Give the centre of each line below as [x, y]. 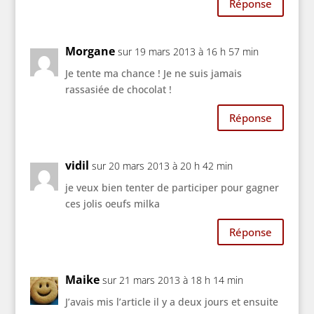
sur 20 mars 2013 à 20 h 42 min [162, 166]
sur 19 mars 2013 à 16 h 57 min [188, 52]
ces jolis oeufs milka [112, 204]
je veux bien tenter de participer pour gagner [172, 188]
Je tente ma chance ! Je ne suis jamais [153, 74]
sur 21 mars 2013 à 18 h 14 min [172, 280]
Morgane [90, 52]
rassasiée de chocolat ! [118, 90]
